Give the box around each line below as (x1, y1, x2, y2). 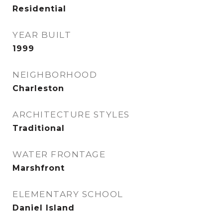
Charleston (12, 84, 64, 93)
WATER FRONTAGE (12, 149, 106, 159)
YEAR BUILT (12, 30, 71, 40)
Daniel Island (12, 203, 75, 213)
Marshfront (12, 163, 65, 173)
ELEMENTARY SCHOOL (12, 189, 123, 199)
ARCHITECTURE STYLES (12, 110, 130, 119)
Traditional (12, 123, 65, 133)
